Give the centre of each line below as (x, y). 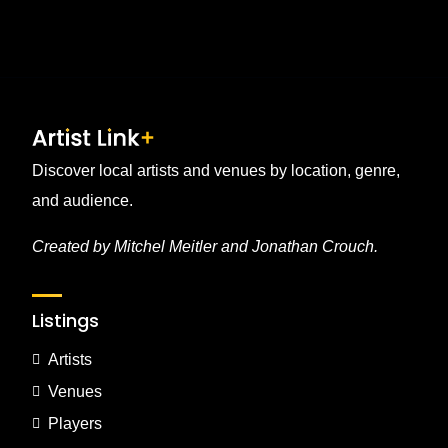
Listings (65, 320)
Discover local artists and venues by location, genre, (216, 170)
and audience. (82, 200)
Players (75, 423)
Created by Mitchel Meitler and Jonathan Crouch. (205, 246)
